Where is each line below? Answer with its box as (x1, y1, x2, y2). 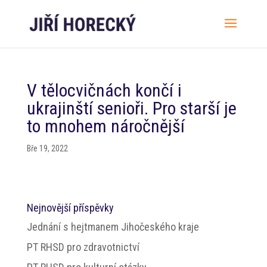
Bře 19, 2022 (26, 144, 68, 153)
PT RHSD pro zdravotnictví (26, 241, 139, 253)
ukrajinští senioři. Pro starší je (26, 98, 237, 119)
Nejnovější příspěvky (26, 201, 114, 214)
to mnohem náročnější (26, 116, 185, 136)
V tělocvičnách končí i (26, 80, 182, 101)
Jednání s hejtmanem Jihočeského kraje (26, 221, 199, 233)
